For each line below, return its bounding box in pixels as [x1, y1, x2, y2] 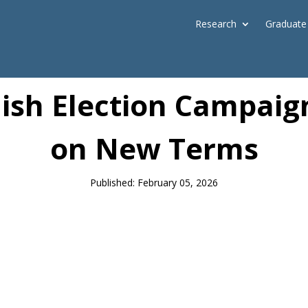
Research [195, 17, 237, 30]
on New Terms [49, 128, 258, 168]
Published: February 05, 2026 [90, 175, 218, 189]
